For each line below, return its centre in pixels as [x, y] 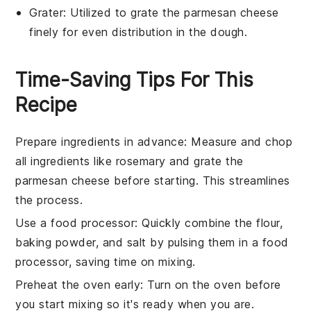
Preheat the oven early [78, 284]
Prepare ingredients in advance [100, 141]
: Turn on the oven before [211, 284]
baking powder [56, 242]
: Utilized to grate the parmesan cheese [171, 12]
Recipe [47, 104]
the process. [49, 200]
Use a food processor [75, 222]
